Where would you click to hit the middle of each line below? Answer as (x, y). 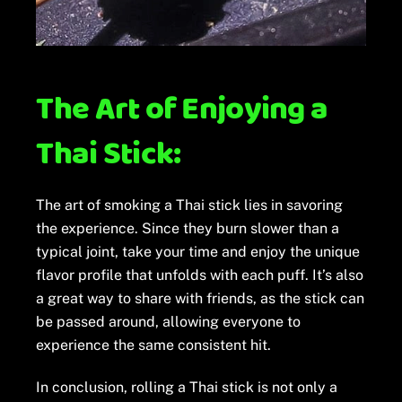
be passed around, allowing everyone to (169, 321)
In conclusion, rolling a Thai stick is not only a (187, 387)
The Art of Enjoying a (182, 109)
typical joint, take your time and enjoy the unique (198, 251)
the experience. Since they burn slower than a (188, 228)
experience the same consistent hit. (154, 345)
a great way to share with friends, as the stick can (201, 298)
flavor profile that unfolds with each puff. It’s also (200, 275)
